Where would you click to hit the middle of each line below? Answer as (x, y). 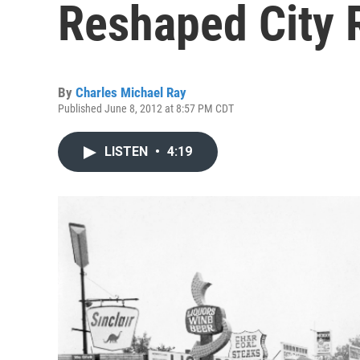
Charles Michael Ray (131, 92)
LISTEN (128, 151)
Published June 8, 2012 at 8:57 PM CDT (146, 108)
